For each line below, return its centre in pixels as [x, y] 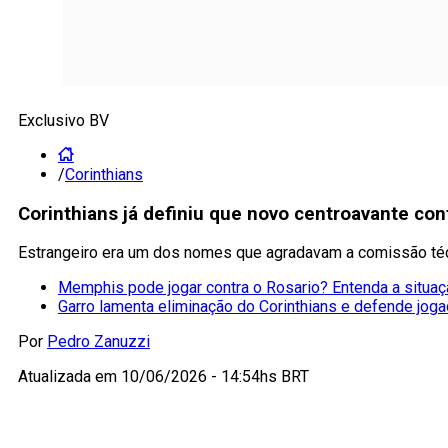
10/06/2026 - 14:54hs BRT [215, 377]
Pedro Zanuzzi [98, 342]
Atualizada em [69, 377]
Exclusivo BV [63, 120]
